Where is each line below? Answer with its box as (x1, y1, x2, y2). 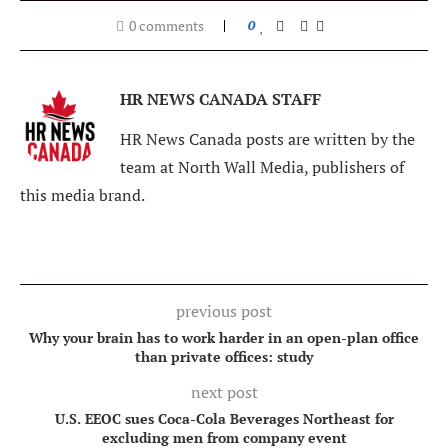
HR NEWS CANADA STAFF (120, 87, 321, 110)
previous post (176, 299, 272, 322)
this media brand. (20, 183, 145, 206)
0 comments (129, 15, 204, 35)
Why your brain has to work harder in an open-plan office (29, 327, 419, 347)
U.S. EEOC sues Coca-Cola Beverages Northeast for (54, 408, 394, 428)
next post (190, 380, 258, 403)
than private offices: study (135, 346, 313, 366)
